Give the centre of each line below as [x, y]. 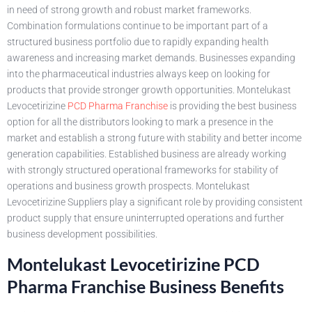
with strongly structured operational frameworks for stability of [143, 170]
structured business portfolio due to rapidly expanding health [138, 42]
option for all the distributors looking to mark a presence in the [140, 122]
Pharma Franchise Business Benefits [146, 286]
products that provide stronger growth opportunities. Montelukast [149, 90]
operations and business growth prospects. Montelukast [128, 186]
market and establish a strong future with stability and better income [154, 138]
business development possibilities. [82, 234]
